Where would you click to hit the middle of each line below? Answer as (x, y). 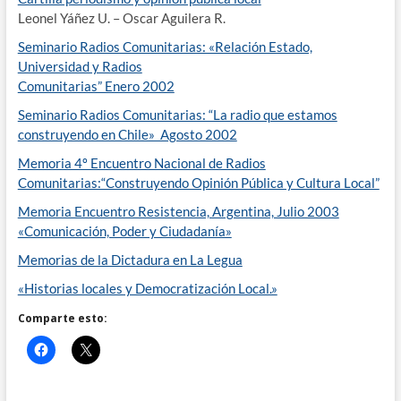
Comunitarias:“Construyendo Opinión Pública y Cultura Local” (198, 183)
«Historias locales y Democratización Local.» (147, 288)
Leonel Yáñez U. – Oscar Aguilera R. (121, 18)
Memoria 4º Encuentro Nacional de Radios (141, 163)
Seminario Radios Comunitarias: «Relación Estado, (165, 47)
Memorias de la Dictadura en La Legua (130, 260)
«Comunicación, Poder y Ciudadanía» (124, 231)
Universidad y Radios (80, 66)
